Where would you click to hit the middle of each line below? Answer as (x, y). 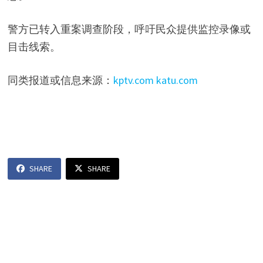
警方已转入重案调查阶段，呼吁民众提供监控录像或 (129, 29)
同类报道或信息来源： (60, 80)
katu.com (177, 80)
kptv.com (133, 80)
